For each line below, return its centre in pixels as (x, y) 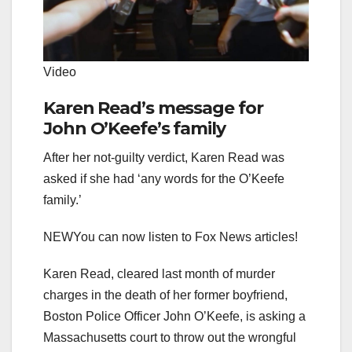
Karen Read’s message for (153, 108)
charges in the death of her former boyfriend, (165, 295)
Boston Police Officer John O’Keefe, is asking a (174, 317)
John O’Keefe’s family (134, 129)
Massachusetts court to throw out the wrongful (170, 338)
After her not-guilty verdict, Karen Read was (164, 158)
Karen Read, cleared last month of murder (159, 274)
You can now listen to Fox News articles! (185, 237)
